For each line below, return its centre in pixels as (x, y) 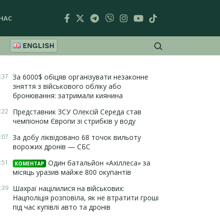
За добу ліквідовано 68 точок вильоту (77, 137)
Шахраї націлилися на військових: (69, 188)
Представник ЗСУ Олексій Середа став (77, 112)
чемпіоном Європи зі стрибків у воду (74, 121)
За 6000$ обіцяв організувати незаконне (81, 77)
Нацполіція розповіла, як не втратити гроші (86, 198)
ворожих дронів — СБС (52, 147)
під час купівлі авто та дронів (62, 207)
